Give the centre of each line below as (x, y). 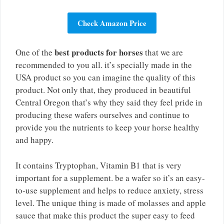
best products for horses (99, 52)
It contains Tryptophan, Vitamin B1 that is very (98, 165)
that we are (163, 52)
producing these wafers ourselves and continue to (102, 115)
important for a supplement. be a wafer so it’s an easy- (110, 177)
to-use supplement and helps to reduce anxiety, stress (109, 190)
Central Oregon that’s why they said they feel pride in (109, 102)
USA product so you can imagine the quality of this (105, 77)
